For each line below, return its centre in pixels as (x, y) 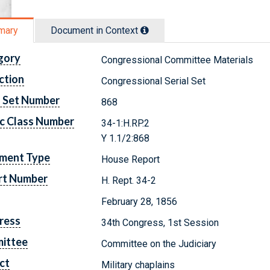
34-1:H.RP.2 (126, 123)
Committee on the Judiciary (159, 243)
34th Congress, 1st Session (160, 222)
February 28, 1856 (140, 201)
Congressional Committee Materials (177, 60)
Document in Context (96, 30)
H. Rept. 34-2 (129, 180)
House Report (131, 159)
